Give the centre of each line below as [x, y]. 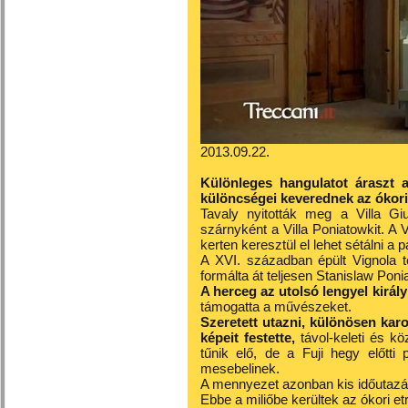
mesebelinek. [240, 368]
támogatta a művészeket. [276, 306]
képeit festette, [248, 337]
